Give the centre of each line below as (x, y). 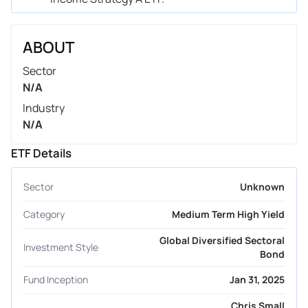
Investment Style (61, 247)
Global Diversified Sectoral (222, 240)
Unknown (262, 186)
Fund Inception (56, 280)
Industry (44, 108)
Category (44, 214)
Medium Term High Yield (228, 214)
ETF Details (41, 153)
